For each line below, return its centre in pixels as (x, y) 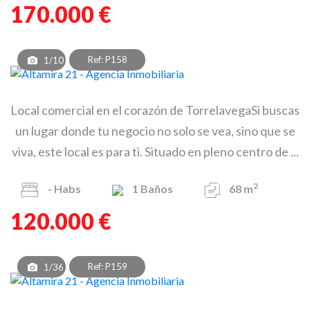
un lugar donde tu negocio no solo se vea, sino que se (155, 131)
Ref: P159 (107, 267)
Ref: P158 (107, 60)
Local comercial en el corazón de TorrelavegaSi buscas (155, 110)
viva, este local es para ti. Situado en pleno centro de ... (155, 152)
